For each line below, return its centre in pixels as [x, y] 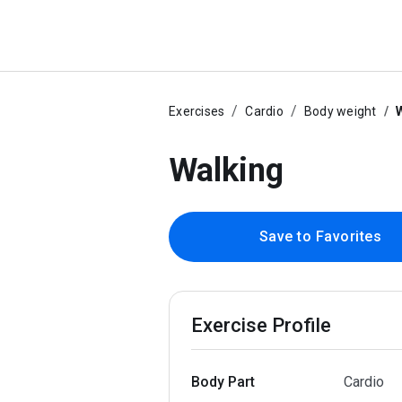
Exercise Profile [261, 325]
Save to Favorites [320, 236]
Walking [226, 170]
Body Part [223, 382]
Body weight [340, 111]
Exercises [197, 111]
